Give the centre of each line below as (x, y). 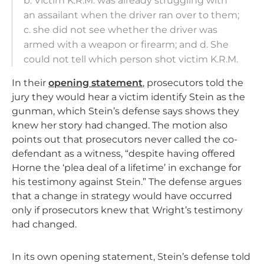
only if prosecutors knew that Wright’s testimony (127, 210)
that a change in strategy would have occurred (122, 196)
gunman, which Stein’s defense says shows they (126, 111)
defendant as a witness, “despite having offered (123, 154)
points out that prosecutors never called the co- (125, 140)
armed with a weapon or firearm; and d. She (126, 45)
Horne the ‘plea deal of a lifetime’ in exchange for (126, 168)
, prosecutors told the (193, 83)
